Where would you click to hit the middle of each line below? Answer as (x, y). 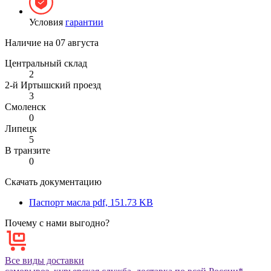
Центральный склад (46, 63)
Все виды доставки (44, 260)
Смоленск (25, 106)
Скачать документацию (53, 181)
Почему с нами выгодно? (57, 223)
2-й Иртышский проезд (53, 85)
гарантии (84, 22)
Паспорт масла (60, 202)
